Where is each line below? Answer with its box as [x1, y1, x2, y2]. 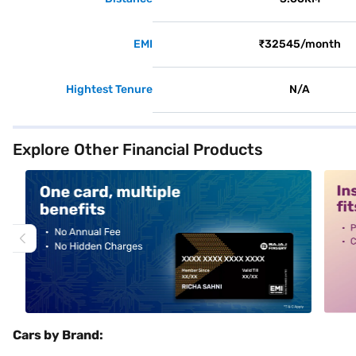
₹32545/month [258, 37, 342, 51]
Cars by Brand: [13, 327, 103, 342]
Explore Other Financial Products [13, 140, 263, 159]
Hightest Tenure [66, 83, 153, 96]
